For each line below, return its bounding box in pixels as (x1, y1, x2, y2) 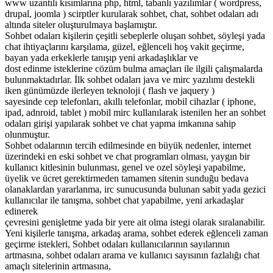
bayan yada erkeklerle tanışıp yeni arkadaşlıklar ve (5, 52, 198, 63)
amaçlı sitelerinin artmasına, (5, 261, 111, 272)
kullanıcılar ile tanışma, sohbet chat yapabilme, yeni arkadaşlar (5, 195, 244, 206)
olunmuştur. (5, 129, 50, 140)
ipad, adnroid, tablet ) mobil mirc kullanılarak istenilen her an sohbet (5, 107, 266, 118)
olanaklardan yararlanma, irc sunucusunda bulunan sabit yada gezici (5, 184, 266, 195)
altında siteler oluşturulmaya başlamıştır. (5, 19, 157, 30)
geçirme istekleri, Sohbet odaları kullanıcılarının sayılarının (5, 239, 230, 250)
